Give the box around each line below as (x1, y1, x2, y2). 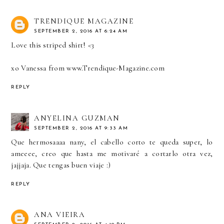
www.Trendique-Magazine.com (66, 63, 165, 72)
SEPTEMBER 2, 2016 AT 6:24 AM (34, 28, 128, 34)
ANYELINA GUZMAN (34, 113, 120, 122)
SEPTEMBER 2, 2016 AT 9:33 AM (34, 125, 128, 131)
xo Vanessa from (11, 63, 67, 72)
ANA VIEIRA (34, 210, 85, 219)
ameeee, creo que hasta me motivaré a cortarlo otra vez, (11, 148, 213, 158)
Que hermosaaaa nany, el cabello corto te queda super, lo (11, 137, 213, 146)
